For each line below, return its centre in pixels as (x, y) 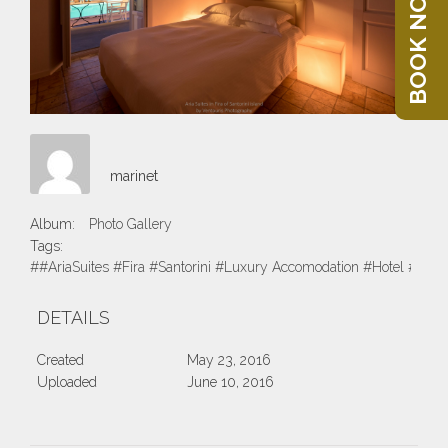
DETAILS (73, 318)
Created (60, 360)
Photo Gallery (130, 224)
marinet (134, 176)
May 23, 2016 (228, 360)
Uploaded (67, 382)
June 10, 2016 (230, 382)
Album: (52, 224)
